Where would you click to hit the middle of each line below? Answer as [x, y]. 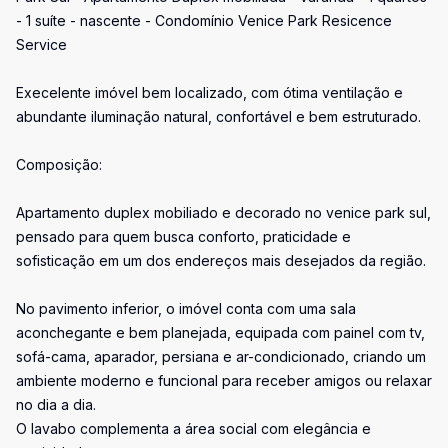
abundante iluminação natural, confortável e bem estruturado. [218, 116]
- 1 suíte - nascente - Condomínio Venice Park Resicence [204, 20]
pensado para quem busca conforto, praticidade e [183, 236]
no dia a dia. [56, 404]
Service [41, 44]
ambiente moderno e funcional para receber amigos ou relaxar [224, 380]
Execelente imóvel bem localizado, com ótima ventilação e [209, 92]
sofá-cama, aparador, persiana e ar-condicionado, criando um [221, 356]
